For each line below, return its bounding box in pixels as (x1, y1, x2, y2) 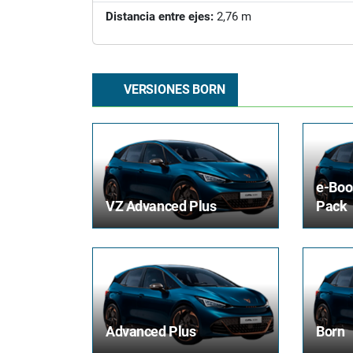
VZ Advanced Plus (106, 198, 217, 215)
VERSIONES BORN (121, 82, 225, 97)
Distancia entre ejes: (106, 9, 214, 24)
